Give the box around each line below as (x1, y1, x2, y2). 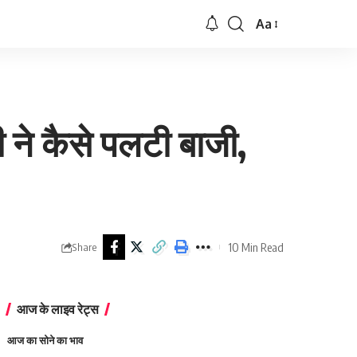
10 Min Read (228, 239, 284, 254)
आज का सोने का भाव (7, 334, 84, 347)
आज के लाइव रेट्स (17, 301, 100, 317)
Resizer (255, 46, 297, 63)
